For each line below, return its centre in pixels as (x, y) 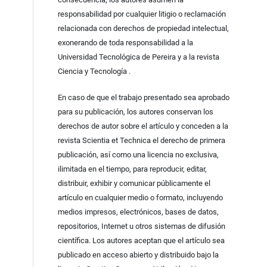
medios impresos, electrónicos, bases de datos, (138, 212)
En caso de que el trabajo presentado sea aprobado (143, 98)
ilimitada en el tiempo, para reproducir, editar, (132, 169)
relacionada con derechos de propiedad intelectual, (143, 29)
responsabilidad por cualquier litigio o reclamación (142, 14)
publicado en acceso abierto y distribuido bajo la (138, 255)
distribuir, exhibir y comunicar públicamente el (134, 184)
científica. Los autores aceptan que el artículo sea (141, 241)
